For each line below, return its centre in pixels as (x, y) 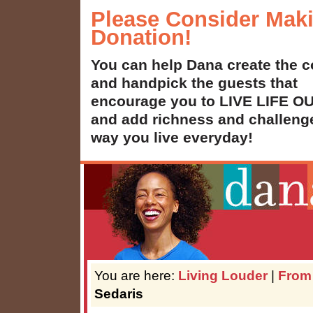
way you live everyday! (172, 137)
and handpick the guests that (194, 82)
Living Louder (223, 275)
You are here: (136, 275)
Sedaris (119, 293)
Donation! (141, 37)
